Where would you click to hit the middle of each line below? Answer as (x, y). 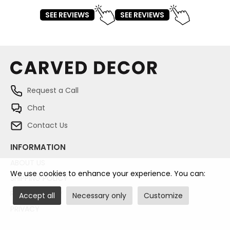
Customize (163, 196)
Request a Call (53, 90)
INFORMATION (38, 147)
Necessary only (99, 196)
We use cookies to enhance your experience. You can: (108, 174)
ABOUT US (28, 163)
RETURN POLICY (37, 194)
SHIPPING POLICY (39, 178)
